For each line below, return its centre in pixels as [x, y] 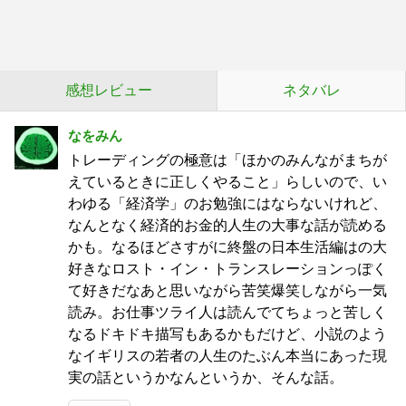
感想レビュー [108, 90]
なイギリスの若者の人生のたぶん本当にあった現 [227, 356]
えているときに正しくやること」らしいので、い [227, 182]
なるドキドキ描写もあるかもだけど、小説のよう [227, 334]
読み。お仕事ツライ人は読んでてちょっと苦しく [227, 312]
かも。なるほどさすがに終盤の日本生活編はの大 [227, 247]
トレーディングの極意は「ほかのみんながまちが [227, 160]
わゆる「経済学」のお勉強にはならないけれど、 [227, 203]
